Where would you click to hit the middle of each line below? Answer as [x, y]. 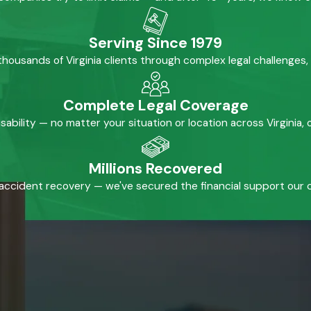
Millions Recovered [155, 169]
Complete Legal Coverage [155, 106]
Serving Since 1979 [155, 43]
